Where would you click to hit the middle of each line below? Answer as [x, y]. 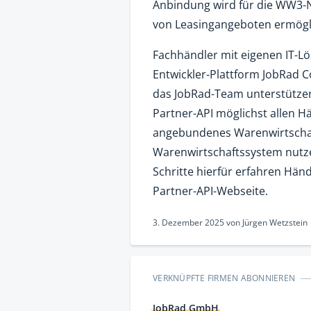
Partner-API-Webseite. [210, 191]
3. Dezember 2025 [188, 222]
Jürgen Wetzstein [275, 222]
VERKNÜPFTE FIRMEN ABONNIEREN [224, 278]
